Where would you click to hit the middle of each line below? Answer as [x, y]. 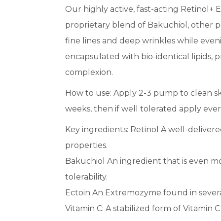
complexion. [89, 72]
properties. [86, 145]
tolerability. [86, 177]
